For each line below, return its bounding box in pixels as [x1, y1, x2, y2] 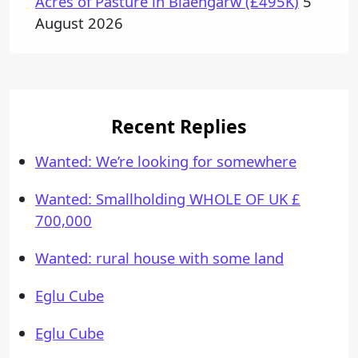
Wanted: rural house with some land [35, 248, 284, 268]
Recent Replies [111, 113, 247, 140]
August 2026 [35, 13, 123, 34]
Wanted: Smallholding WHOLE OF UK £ [35, 189, 300, 209]
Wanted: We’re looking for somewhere [35, 151, 296, 172]
